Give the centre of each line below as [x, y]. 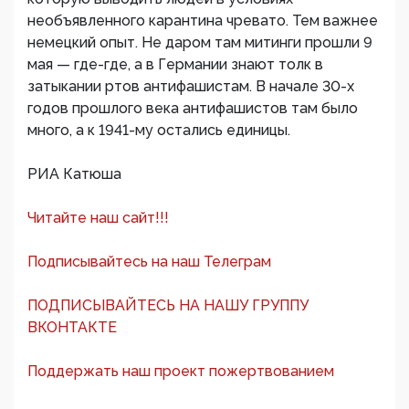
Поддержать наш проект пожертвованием [181, 371]
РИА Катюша [74, 174]
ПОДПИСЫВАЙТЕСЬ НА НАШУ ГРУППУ [168, 305]
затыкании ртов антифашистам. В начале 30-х [191, 86]
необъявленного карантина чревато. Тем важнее [203, 21]
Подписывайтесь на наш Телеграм [149, 262]
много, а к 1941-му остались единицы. [159, 130]
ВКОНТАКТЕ [72, 327]
